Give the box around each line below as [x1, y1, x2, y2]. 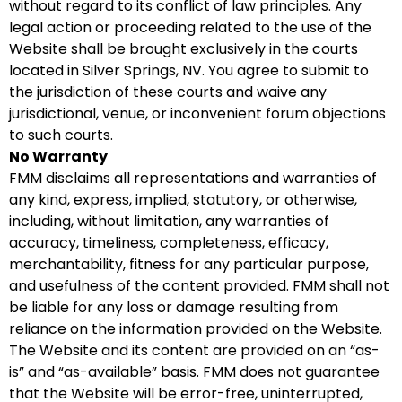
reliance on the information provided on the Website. [9, 319, 382, 339]
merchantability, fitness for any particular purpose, [9, 254, 369, 275]
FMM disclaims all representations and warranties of [9, 168, 377, 188]
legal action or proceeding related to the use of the [9, 17, 371, 38]
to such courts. [9, 125, 113, 145]
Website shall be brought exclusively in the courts [9, 39, 358, 59]
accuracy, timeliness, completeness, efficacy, [9, 232, 328, 253]
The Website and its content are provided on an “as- [9, 340, 380, 361]
